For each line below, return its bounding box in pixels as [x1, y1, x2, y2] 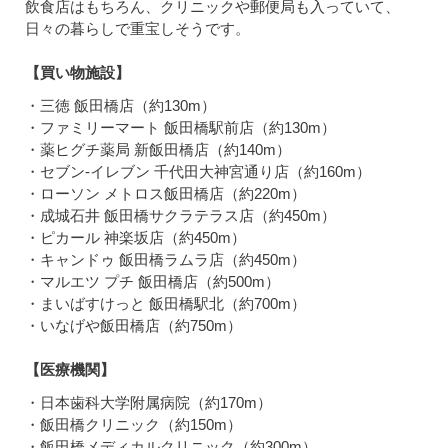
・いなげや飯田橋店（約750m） [25, 316, 242, 334]
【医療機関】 [25, 360, 115, 378]
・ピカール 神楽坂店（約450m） [25, 228, 246, 246]
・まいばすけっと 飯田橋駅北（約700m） [25, 294, 306, 312]
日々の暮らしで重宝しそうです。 [25, 19, 250, 37]
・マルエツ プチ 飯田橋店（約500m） [25, 272, 280, 290]
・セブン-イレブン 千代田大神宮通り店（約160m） [25, 162, 371, 180]
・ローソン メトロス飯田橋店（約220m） [25, 184, 306, 202]
